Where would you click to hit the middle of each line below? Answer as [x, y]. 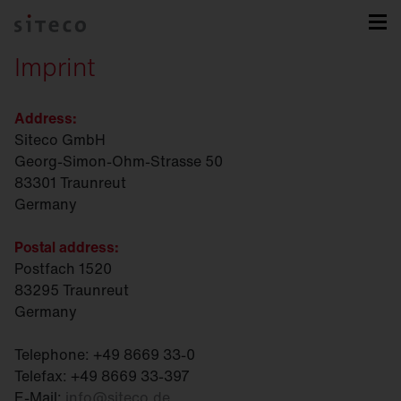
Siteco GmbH [60, 140]
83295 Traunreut [72, 290]
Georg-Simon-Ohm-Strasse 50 [119, 161]
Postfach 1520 [63, 269]
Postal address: [67, 247]
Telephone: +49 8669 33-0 [105, 354]
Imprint [55, 67]
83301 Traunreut [70, 183]
